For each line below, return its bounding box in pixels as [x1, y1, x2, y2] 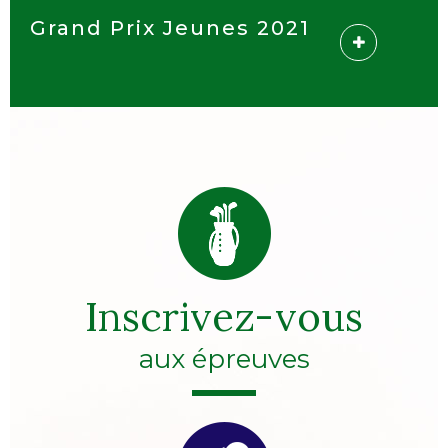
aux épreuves [138, 343, 310, 375]
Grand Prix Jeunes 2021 [30, 16, 310, 40]
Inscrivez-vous [85, 291, 363, 342]
